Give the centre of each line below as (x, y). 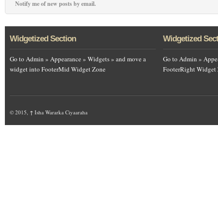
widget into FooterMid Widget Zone (58, 69)
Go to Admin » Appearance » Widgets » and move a (78, 59)
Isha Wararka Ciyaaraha (60, 112)
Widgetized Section (43, 39)
